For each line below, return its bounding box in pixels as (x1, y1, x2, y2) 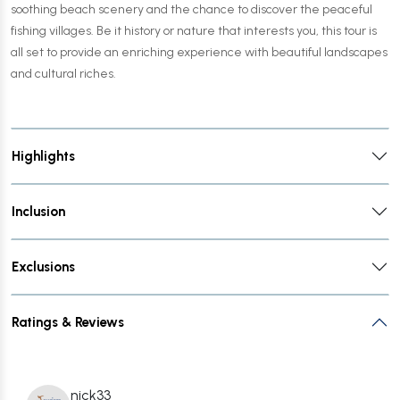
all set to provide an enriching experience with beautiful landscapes (11, 45, 387, 60)
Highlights (12, 148, 75, 164)
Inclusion (12, 204, 65, 220)
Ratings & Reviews (12, 314, 124, 330)
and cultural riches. (11, 66, 116, 81)
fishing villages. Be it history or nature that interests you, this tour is (11, 23, 377, 38)
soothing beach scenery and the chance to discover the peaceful (11, 2, 372, 17)
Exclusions (12, 259, 75, 275)
